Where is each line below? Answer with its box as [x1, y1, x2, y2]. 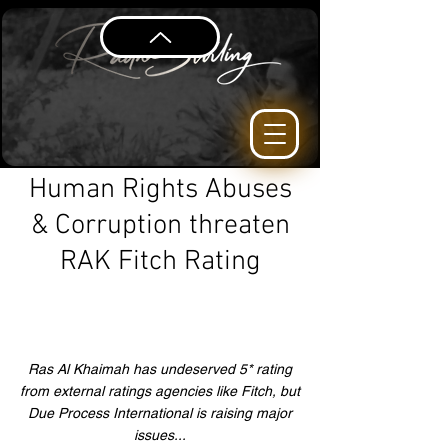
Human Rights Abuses [28, 173, 292, 207]
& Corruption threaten [30, 209, 290, 243]
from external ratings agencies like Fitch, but [20, 383, 300, 399]
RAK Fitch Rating [59, 245, 261, 279]
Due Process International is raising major [28, 405, 292, 421]
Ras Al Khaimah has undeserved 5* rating [28, 361, 292, 377]
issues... [134, 427, 186, 443]
